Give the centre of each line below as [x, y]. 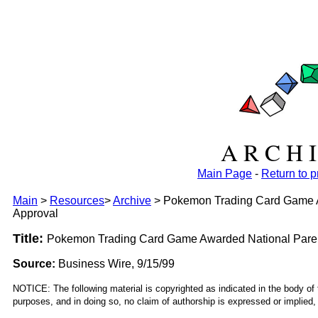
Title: [30, 238]
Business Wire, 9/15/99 [115, 264]
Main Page [225, 174]
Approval [35, 213]
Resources [77, 201]
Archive [132, 201]
